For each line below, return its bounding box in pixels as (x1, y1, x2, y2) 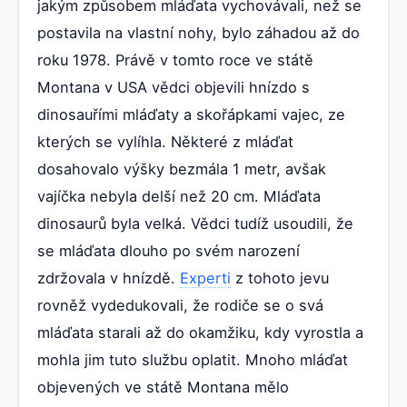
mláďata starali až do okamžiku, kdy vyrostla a (37, 323, 363, 342)
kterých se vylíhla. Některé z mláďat (37, 133, 293, 152)
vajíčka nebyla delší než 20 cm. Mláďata (37, 187, 321, 206)
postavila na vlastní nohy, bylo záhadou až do (37, 24, 360, 43)
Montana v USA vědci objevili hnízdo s (37, 78, 310, 97)
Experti (180, 269, 231, 288)
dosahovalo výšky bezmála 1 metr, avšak (37, 160, 326, 179)
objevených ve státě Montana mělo (37, 378, 289, 397)
